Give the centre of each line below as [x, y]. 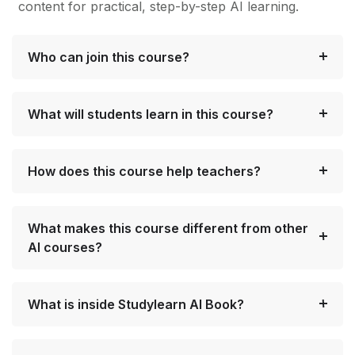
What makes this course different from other [168, 228]
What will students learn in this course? [151, 114]
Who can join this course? [109, 57]
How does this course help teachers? [144, 171]
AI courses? [65, 247]
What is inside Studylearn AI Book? [136, 304]
